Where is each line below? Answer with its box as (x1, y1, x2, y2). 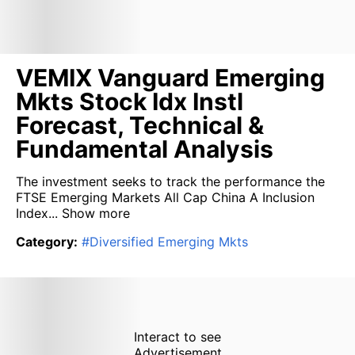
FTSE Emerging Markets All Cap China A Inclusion (16, 189, 315, 205)
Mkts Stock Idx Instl (16, 87, 243, 116)
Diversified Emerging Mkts (90, 234, 248, 250)
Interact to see (133, 329, 221, 345)
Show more (58, 205, 130, 221)
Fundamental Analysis (16, 135, 273, 163)
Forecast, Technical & (16, 111, 264, 139)
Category (16, 234, 74, 250)
